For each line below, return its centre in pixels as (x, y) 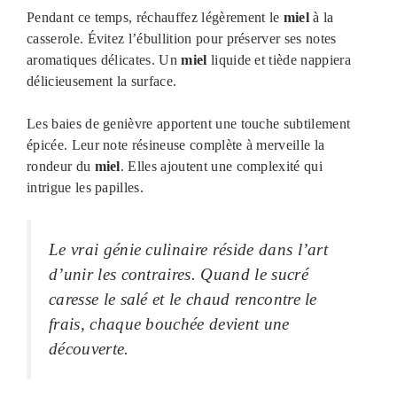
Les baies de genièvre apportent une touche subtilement (189, 124)
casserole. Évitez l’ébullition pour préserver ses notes (182, 39)
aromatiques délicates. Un (104, 60)
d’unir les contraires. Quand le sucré (179, 275)
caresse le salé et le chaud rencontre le (183, 300)
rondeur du (61, 167)
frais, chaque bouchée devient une (169, 324)
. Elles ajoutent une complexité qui (222, 167)
